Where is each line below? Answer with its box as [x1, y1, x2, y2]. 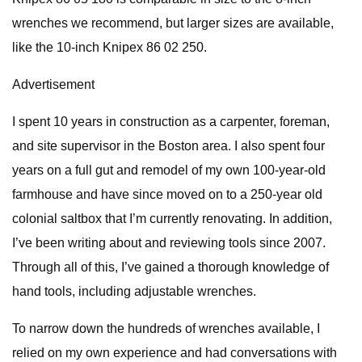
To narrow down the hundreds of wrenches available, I [12, 322, 320, 335]
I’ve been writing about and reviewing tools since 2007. [12, 236, 326, 250]
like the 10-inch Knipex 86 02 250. [12, 40, 207, 54]
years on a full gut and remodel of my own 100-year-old [12, 163, 326, 177]
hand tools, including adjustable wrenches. [12, 284, 256, 298]
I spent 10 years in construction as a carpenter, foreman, [12, 115, 330, 128]
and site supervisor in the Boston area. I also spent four [12, 139, 325, 153]
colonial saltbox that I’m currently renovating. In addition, [12, 212, 332, 225]
